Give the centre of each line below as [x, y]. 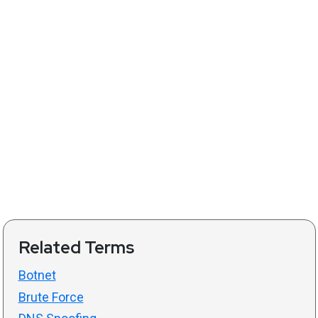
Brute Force [51, 297]
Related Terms [76, 248]
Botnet [37, 275]
